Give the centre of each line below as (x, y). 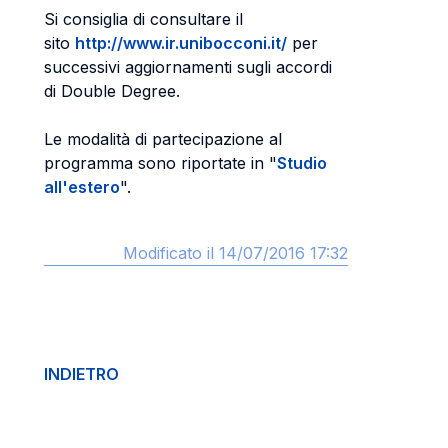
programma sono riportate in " (160, 163)
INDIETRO (81, 374)
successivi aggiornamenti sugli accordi (188, 67)
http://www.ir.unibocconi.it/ (181, 43)
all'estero (82, 187)
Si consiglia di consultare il (143, 19)
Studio (302, 163)
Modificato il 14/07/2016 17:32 (235, 253)
